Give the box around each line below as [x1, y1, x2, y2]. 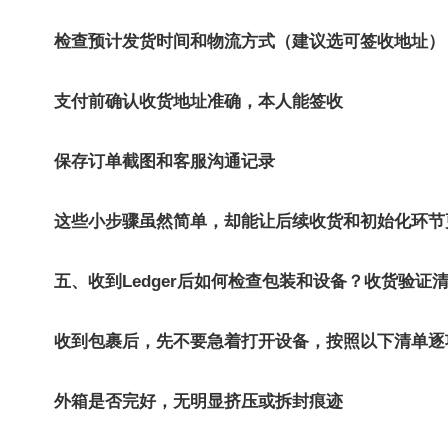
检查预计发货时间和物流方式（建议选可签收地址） [54, 32, 445, 51]
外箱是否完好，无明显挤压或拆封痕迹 [54, 392, 343, 411]
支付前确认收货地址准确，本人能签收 [54, 92, 343, 111]
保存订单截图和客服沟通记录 [54, 152, 275, 171]
